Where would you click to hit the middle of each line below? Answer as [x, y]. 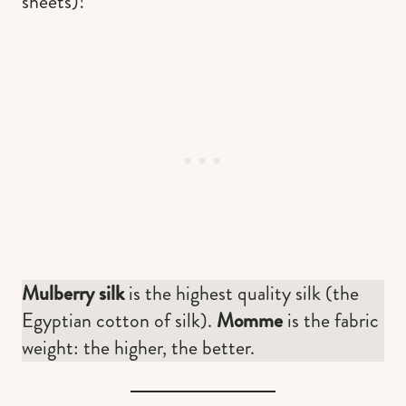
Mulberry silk [73, 293]
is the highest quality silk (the [242, 293]
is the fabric [331, 320]
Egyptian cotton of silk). [119, 320]
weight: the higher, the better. [138, 347]
